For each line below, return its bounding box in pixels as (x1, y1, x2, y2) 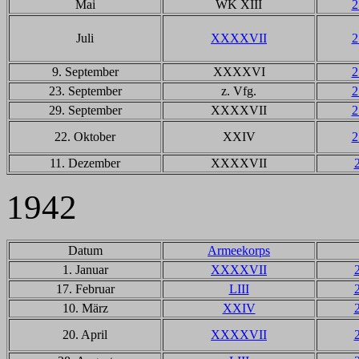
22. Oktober (54, 130, 115, 143)
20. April (63, 328, 107, 341)
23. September (48, 84, 122, 98)
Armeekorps (208, 244, 270, 257)
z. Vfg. (221, 84, 256, 98)
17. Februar (55, 282, 115, 296)
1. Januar (62, 263, 108, 276)
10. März (62, 301, 108, 315)
